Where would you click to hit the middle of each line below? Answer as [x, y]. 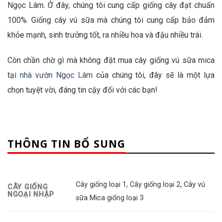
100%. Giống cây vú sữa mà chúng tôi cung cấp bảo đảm [111, 20]
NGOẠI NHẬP [31, 195]
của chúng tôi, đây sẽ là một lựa [154, 75]
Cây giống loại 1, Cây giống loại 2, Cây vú [141, 184]
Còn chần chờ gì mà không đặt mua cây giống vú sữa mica [111, 60]
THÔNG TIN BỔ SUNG [66, 143]
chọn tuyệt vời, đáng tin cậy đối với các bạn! [83, 90]
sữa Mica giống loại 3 [110, 198]
